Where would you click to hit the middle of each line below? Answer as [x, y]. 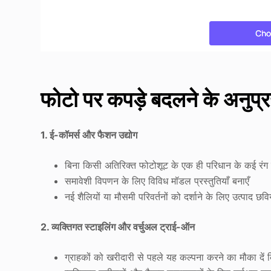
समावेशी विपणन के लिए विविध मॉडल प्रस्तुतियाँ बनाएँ [157, 181]
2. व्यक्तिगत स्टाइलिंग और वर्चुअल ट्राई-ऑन [118, 227]
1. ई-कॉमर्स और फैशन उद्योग [89, 135]
